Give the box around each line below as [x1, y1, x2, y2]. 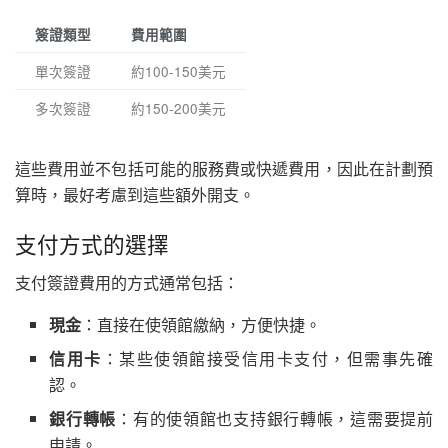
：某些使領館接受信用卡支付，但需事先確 [101, 347, 433, 370]
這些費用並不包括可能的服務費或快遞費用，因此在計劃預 [15, 156, 433, 180]
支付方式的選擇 [15, 228, 169, 260]
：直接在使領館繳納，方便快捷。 [81, 313, 322, 336]
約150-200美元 [131, 97, 226, 118]
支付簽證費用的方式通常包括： [15, 271, 239, 294]
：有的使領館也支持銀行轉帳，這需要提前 [116, 407, 434, 430]
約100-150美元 [131, 60, 226, 81]
